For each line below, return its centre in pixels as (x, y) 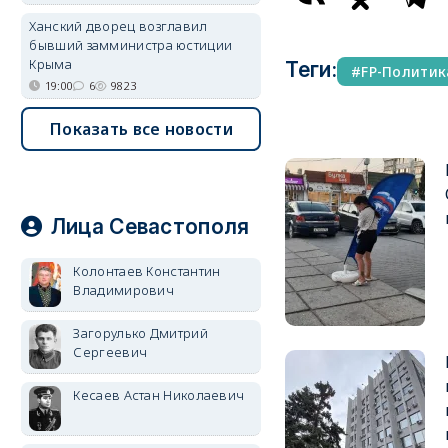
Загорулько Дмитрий (140, 333)
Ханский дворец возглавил (118, 26)
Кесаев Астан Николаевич (159, 395)
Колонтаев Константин (147, 271)
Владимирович (124, 290)
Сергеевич (110, 352)
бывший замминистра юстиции (131, 45)
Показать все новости (141, 129)
